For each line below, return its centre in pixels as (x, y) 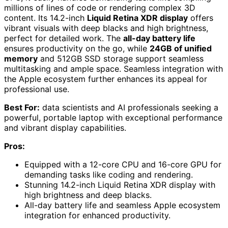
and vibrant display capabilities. (65, 127)
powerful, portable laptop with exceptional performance (113, 117)
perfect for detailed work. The (64, 38)
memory (21, 58)
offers (201, 18)
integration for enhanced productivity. (97, 215)
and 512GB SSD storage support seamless (121, 58)
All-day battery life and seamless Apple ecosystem (122, 205)
